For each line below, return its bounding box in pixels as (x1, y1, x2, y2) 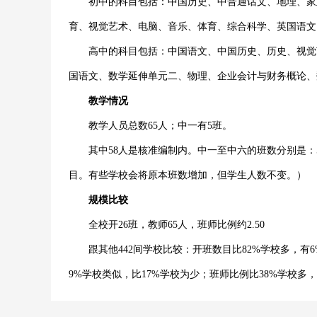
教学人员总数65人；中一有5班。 (69, 120, 232, 131)
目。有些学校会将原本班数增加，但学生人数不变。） (69, 170, 306, 180)
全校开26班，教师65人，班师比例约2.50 (69, 219, 265, 230)
